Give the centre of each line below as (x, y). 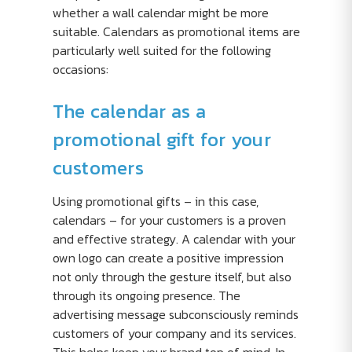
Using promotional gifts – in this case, (155, 201)
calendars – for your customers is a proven (169, 220)
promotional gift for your (161, 139)
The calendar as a (129, 111)
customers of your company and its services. (174, 333)
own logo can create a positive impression (168, 258)
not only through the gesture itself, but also (172, 277)
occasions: (80, 69)
